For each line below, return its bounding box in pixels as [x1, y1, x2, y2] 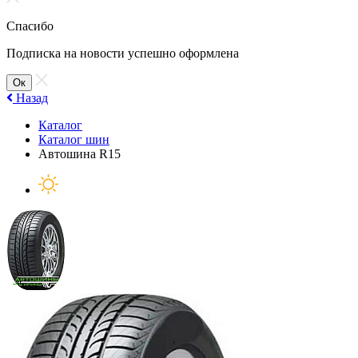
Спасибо [6, 19, 54, 33]
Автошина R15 [38, 147, 121, 161]
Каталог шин [38, 133, 109, 146]
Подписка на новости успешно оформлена [6, 46, 239, 60]
